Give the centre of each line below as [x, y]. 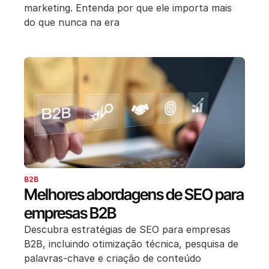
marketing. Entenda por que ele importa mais [128, 8]
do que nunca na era [72, 23]
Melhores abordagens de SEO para [134, 194]
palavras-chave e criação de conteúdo [113, 258]
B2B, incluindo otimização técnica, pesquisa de [131, 243]
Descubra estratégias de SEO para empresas [127, 229]
